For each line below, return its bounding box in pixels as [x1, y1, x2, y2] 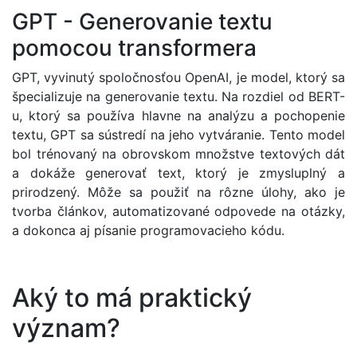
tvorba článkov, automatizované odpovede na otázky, [12, 202, 345, 219]
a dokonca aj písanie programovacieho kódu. [12, 222, 284, 238]
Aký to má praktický [12, 282, 252, 314]
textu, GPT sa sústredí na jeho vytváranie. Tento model [12, 126, 345, 143]
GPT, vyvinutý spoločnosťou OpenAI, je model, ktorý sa [12, 69, 345, 85]
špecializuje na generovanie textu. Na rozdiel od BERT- [12, 88, 345, 104]
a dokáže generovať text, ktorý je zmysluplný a [12, 164, 345, 181]
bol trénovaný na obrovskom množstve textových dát [12, 145, 345, 162]
